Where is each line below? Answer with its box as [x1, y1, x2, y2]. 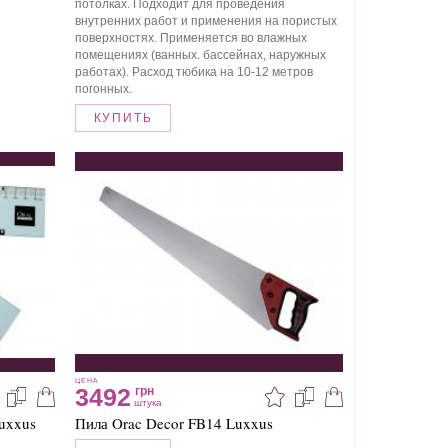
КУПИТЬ [93, 111, 153, 126]
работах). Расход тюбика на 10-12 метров [74, 65, 313, 80]
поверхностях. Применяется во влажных [74, 31, 307, 46]
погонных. [74, 82, 132, 97]
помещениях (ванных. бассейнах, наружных [74, 48, 326, 63]
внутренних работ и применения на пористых [74, 14, 337, 29]
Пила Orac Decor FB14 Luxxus [74, 413, 273, 434]
